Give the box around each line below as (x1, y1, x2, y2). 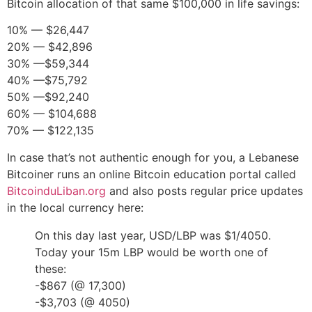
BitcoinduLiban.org (7, 183, 106, 198)
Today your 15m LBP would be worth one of (35, 244, 268, 259)
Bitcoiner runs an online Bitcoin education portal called (7, 166, 296, 181)
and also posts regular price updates (106, 183, 303, 198)
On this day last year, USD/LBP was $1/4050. (35, 228, 271, 242)
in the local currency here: (7, 200, 143, 214)
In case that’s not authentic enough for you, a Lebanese (7, 150, 299, 164)
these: (35, 261, 66, 276)
